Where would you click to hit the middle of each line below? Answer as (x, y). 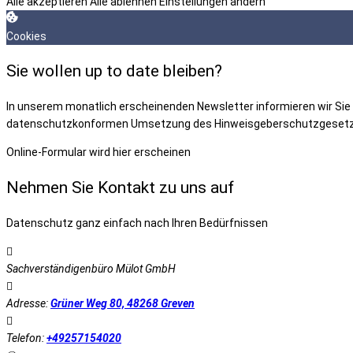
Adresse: (28, 304)
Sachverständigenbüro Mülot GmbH (91, 269)
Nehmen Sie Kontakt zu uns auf (120, 187)
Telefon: (26, 338)
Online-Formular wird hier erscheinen (98, 152)
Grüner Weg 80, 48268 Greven (123, 304)
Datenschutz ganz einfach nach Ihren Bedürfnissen (137, 223)
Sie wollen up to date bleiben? (114, 71)
